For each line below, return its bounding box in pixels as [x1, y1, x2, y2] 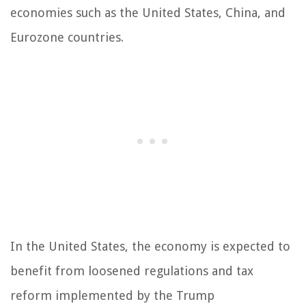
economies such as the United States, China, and [10, 5, 286, 20]
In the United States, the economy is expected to [10, 239, 290, 254]
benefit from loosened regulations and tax [10, 264, 253, 279]
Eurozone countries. [10, 30, 124, 45]
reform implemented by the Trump [10, 288, 214, 303]
